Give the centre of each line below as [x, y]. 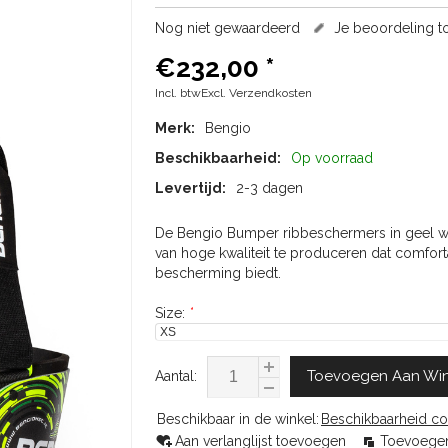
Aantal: [176, 376]
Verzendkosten [270, 93]
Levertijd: [190, 188]
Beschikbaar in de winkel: [238, 419]
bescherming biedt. [218, 273]
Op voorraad [332, 158]
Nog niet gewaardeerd [227, 28]
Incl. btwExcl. [192, 93]
